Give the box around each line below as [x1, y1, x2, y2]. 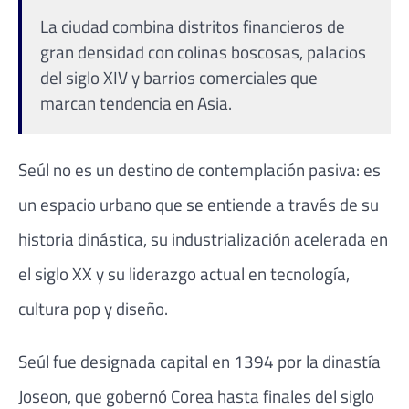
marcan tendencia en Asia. [40, 89, 232, 117]
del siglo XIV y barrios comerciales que [40, 64, 318, 91]
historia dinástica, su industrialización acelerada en [18, 225, 388, 253]
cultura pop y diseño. [18, 295, 168, 322]
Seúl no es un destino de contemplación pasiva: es [18, 156, 381, 184]
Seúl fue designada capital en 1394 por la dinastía [18, 347, 381, 374]
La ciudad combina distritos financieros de [40, 13, 345, 40]
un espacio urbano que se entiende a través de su [18, 191, 379, 218]
